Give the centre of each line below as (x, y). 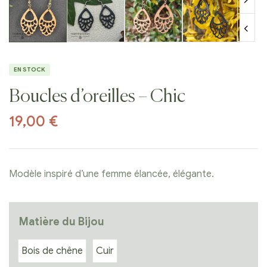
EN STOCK (30, 70)
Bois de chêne (52, 251)
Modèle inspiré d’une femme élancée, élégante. (111, 174)
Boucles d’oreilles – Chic (97, 97)
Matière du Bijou (62, 222)
